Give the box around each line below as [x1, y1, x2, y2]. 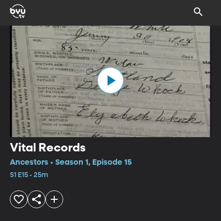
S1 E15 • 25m [10, 171, 48, 179]
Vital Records [10, 142, 86, 154]
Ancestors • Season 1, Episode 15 [10, 158, 132, 167]
